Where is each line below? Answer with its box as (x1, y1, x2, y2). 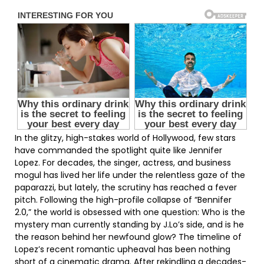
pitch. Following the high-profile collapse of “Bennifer (15, 194, 232, 206)
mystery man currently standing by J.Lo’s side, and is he (15, 219, 244, 231)
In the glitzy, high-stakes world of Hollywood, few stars (15, 132, 236, 144)
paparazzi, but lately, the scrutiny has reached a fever (15, 181, 237, 194)
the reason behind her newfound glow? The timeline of (15, 231, 242, 243)
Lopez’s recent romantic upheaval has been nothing (15, 243, 230, 256)
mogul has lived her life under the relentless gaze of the (15, 169, 245, 181)
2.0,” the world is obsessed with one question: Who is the (15, 206, 245, 219)
